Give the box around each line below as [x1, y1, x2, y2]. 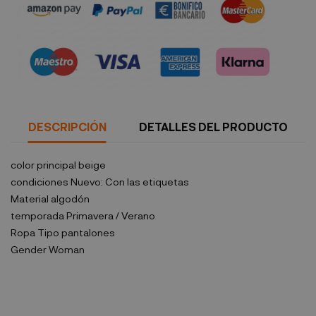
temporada [11, 209, 64, 222]
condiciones [11, 176, 68, 188]
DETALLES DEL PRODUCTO [139, 120, 288, 134]
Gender [11, 243, 47, 256]
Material [11, 193, 49, 205]
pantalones [59, 226, 115, 239]
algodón [49, 193, 90, 205]
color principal [11, 159, 76, 171]
